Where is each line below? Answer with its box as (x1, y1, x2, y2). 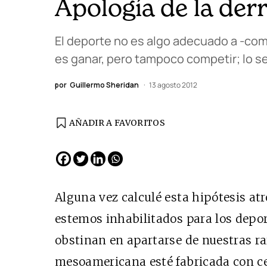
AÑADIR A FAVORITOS (69, 117, 166, 128)
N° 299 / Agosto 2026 (132, 138, 198, 146)
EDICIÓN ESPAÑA (132, 125, 210, 139)
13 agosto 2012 (149, 80, 197, 90)
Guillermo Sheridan (70, 80, 139, 90)
